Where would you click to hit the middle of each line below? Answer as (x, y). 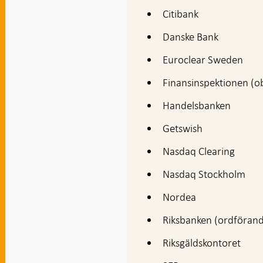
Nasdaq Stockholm (204, 174)
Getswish (183, 128)
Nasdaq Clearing (199, 151)
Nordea (180, 197)
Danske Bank (191, 36)
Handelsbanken (197, 105)
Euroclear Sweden (203, 59)
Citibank (181, 14)
